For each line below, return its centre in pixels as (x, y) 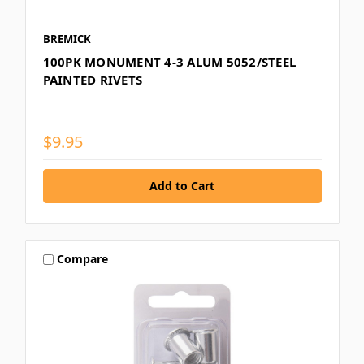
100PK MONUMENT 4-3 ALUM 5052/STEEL (169, 61)
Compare (83, 259)
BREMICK (67, 39)
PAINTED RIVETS (92, 79)
